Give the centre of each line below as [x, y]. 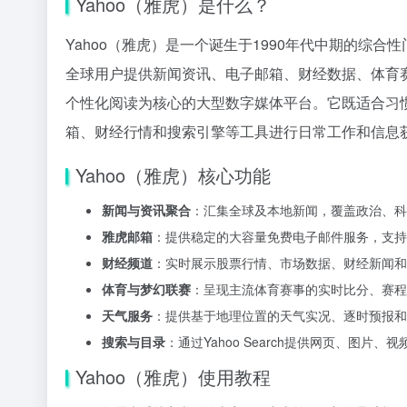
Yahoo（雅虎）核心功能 [173, 174]
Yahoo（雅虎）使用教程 [173, 376]
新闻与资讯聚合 [146, 209]
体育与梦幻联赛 [146, 288]
